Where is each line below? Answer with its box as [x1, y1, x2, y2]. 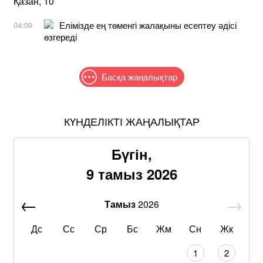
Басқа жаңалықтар [101, 70, 177, 83]
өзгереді [44, 30, 77, 43]
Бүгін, [111, 143, 152, 164]
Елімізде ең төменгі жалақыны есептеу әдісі [59, 18, 237, 31]
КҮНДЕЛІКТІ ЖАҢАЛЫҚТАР [63, 113, 200, 129]
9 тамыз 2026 [86, 163, 177, 184]
